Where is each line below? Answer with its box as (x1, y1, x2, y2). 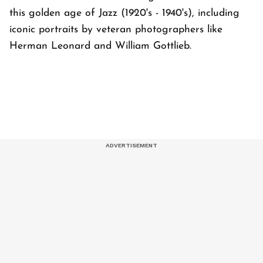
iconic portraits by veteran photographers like (9, 25, 222, 35)
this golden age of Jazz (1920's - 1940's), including (9, 8, 240, 19)
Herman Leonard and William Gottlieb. (9, 41, 191, 52)
